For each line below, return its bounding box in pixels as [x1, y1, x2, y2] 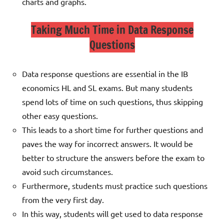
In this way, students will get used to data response [22, 208, 203, 219]
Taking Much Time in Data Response [30, 22, 193, 38]
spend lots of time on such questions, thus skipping [22, 96, 203, 107]
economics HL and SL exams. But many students [22, 82, 192, 93]
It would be [153, 138, 193, 149]
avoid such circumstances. [22, 166, 113, 177]
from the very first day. [22, 194, 104, 205]
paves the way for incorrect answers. [22, 138, 153, 149]
